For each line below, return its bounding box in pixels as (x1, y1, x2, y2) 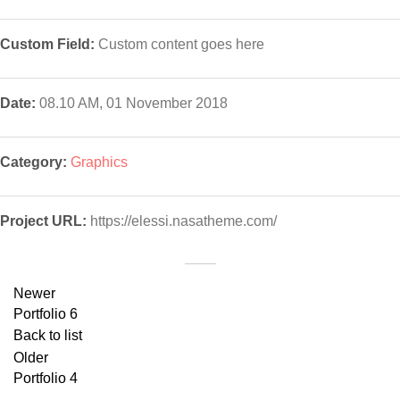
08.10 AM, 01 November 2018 (36, 96, 228, 111)
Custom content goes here (95, 37, 264, 52)
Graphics (71, 154, 128, 170)
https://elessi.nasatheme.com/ (90, 213, 277, 229)
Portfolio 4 (13, 371, 78, 386)
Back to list (13, 328, 82, 343)
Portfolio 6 (13, 306, 78, 321)
